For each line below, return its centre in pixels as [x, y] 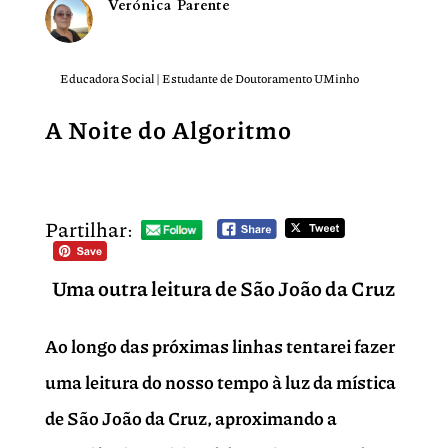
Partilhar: [88, 228]
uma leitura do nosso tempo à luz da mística [220, 382]
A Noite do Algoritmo [168, 128]
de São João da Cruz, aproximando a [190, 418]
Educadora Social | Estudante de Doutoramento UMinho [209, 78]
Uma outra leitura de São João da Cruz [224, 288]
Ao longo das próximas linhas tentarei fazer [219, 346]
